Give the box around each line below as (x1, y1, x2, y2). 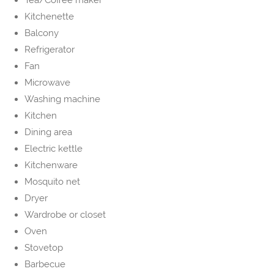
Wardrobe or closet (24, 209, 106, 221)
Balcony (24, 28, 59, 39)
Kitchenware (24, 160, 78, 171)
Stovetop (24, 242, 63, 254)
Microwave (24, 77, 70, 89)
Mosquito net (24, 176, 80, 188)
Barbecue (24, 259, 65, 270)
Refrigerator (24, 44, 75, 56)
